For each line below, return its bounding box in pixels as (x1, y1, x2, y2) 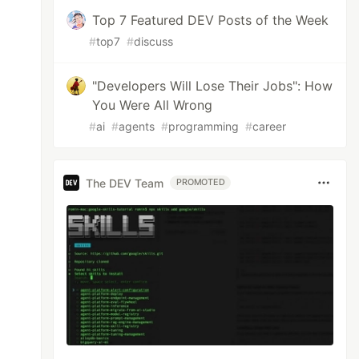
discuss (134, 34, 174, 48)
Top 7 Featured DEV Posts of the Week (92, 12, 329, 28)
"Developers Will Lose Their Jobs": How (92, 78, 333, 94)
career (252, 119, 287, 133)
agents (119, 119, 155, 133)
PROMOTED (176, 177, 225, 188)
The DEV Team (86, 175, 164, 190)
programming (168, 119, 240, 133)
